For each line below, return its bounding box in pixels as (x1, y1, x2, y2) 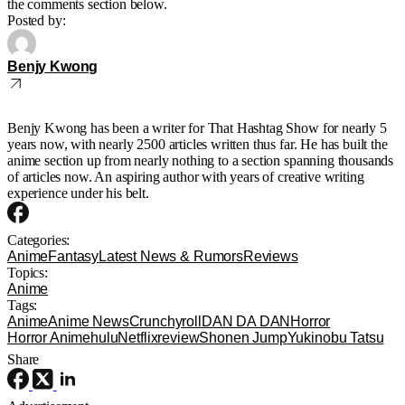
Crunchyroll (128, 313, 202, 329)
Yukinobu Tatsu (287, 329, 384, 345)
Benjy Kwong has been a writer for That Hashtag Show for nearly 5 (7, 119, 387, 136)
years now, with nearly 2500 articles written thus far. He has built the (7, 136, 388, 152)
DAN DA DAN (201, 313, 291, 329)
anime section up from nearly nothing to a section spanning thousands (7, 152, 394, 168)
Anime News (48, 313, 129, 329)
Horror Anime (7, 329, 91, 345)
